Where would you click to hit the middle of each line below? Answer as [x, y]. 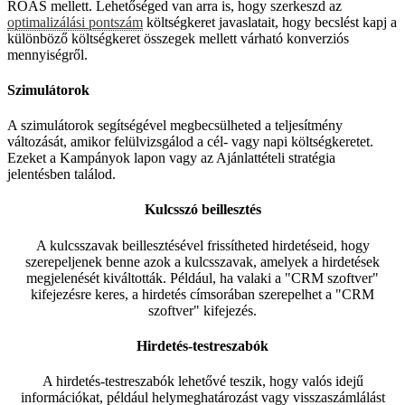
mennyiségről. [47, 54]
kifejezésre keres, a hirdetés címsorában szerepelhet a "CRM [202, 294]
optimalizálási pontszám [75, 22]
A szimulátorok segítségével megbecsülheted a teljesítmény [175, 126]
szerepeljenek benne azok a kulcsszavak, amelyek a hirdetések [202, 261]
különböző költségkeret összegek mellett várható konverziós [178, 38]
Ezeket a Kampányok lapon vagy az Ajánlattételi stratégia [171, 158]
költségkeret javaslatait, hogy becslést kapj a [270, 22]
